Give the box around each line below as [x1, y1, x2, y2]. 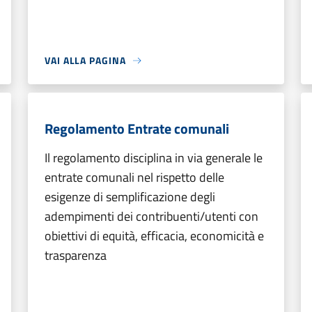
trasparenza [45, 246, 107, 265]
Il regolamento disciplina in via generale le [45, 148, 263, 167]
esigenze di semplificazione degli [45, 187, 215, 206]
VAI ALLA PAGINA [45, 53, 126, 68]
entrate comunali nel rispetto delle [45, 168, 224, 187]
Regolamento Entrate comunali [45, 118, 229, 139]
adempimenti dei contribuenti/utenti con [45, 207, 258, 226]
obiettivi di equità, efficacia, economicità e [45, 226, 264, 245]
